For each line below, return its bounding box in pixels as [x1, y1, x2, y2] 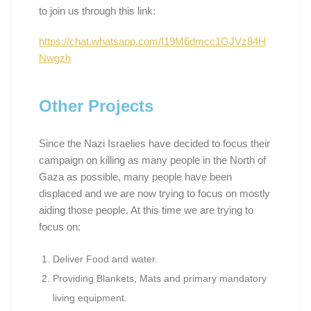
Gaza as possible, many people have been [39, 170, 232, 183]
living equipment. [53, 292, 127, 303]
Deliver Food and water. [53, 253, 158, 264]
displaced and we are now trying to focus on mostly [39, 187, 270, 199]
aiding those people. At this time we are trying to [39, 203, 253, 216]
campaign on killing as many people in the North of [39, 153, 266, 166]
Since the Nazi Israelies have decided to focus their [39, 137, 270, 149]
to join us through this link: [39, 4, 155, 17]
